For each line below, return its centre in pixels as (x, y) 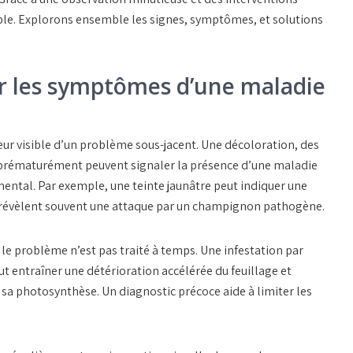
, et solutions (288, 20)
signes (167, 20)
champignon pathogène (257, 206)
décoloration (260, 145)
